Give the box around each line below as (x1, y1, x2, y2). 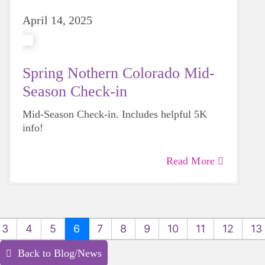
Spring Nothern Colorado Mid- (22, 64, 215, 82)
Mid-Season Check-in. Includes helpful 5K (22, 108, 207, 120)
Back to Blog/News (18, 247, 102, 259)
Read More (166, 155, 215, 167)
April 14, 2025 (22, 14, 92, 27)
